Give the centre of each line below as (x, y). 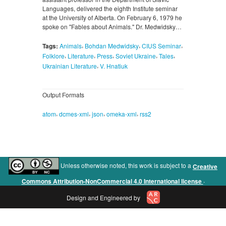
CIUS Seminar (161, 46)
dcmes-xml (74, 114)
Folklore (53, 55)
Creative (205, 166)
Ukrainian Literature (70, 66)
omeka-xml (122, 114)
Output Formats (63, 94)
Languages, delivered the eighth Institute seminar (110, 9)
